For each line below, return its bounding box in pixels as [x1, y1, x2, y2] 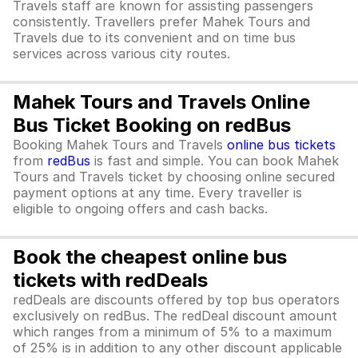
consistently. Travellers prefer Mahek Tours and [13, 14, 310, 30]
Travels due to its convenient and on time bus [13, 30, 296, 46]
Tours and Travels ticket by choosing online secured [13, 169, 335, 185]
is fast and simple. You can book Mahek [90, 153, 339, 169]
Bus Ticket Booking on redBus [13, 113, 291, 137]
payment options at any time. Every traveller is [13, 185, 302, 201]
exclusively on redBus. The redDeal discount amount [13, 308, 337, 324]
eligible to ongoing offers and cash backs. [13, 201, 268, 217]
